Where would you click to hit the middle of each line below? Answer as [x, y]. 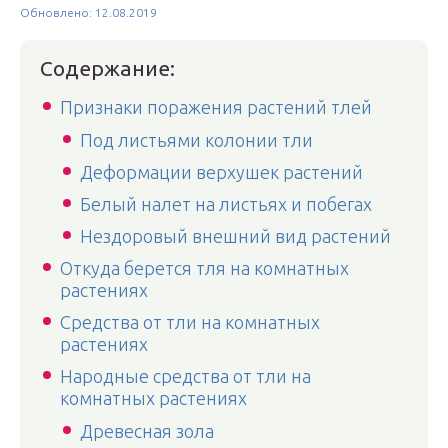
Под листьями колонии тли [196, 140]
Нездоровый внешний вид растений [235, 236]
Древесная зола [147, 431]
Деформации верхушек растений [221, 172]
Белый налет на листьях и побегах [226, 204]
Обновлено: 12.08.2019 [88, 12]
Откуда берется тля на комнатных [204, 268]
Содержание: [107, 68]
